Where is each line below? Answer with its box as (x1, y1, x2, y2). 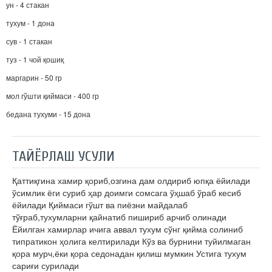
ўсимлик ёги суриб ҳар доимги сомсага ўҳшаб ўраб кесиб (12, 186, 241, 199)
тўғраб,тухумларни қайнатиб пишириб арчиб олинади (12, 211, 226, 223)
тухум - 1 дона (6, 18, 55, 29)
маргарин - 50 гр (6, 72, 62, 83)
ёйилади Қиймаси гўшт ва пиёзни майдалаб (12, 199, 188, 211)
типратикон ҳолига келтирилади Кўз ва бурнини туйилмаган (12, 235, 251, 248)
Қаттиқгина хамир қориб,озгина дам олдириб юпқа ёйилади (12, 174, 250, 187)
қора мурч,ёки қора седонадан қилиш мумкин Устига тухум (12, 247, 246, 260)
